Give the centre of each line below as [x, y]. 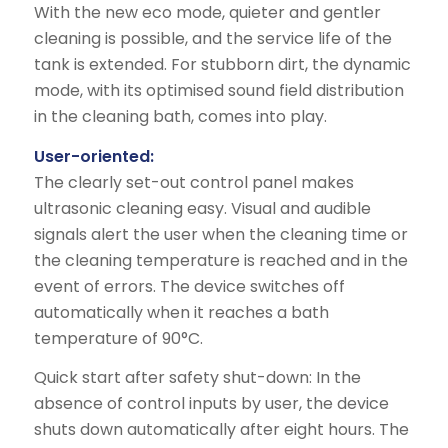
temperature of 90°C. [118, 338]
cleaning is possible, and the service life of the [212, 38]
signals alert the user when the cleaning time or [220, 234]
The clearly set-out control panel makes [193, 182]
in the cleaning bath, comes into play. [180, 116]
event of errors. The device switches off [189, 286]
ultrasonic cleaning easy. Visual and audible [202, 208]
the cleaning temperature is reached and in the [220, 260]
